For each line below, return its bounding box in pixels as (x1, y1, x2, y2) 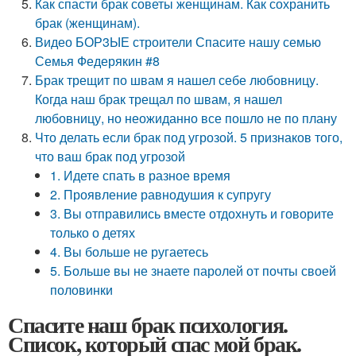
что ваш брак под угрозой (35, 147, 186, 165)
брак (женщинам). (35, 14, 141, 32)
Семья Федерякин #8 (35, 52, 161, 70)
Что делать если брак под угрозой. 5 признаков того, (35, 128, 343, 146)
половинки (50, 281, 114, 299)
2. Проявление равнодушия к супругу (50, 185, 272, 203)
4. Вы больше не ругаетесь (50, 242, 209, 261)
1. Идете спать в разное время (50, 166, 231, 184)
